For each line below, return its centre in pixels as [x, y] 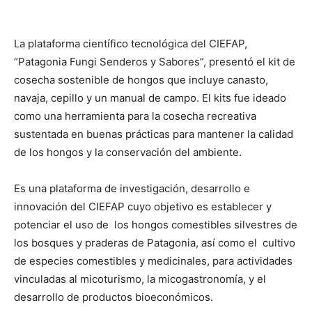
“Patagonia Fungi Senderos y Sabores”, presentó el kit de [155, 62]
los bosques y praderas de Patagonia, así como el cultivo [155, 243]
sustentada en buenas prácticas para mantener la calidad [154, 134]
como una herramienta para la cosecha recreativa [135, 116]
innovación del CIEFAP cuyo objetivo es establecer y [143, 206]
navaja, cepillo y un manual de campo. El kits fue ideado [150, 98]
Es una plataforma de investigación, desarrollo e [132, 188]
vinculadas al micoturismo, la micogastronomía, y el [140, 279]
